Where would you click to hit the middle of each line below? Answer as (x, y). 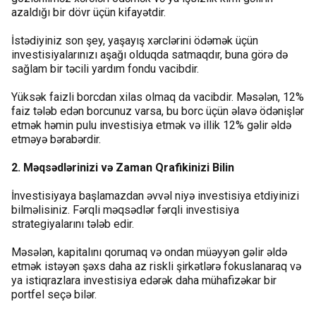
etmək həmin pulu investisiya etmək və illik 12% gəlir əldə (151, 125)
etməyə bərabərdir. (56, 139)
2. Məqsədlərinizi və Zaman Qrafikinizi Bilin (123, 167)
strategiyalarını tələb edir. (73, 224)
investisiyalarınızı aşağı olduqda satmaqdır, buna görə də (150, 54)
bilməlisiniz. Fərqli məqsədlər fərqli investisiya (125, 209)
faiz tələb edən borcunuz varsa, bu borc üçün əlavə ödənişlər (158, 111)
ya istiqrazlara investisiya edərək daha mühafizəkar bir (144, 280)
